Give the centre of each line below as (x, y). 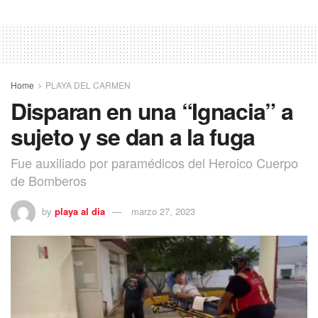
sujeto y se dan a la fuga (133, 136)
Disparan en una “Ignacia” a (152, 110)
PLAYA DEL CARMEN (88, 84)
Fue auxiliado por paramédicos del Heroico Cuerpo (154, 163)
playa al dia (80, 212)
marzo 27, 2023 (163, 212)
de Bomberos (49, 181)
